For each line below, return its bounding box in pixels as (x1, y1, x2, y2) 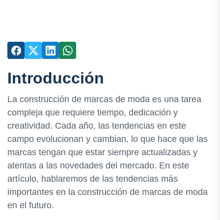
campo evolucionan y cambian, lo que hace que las (7, 134, 208, 144)
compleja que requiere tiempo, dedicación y (7, 108, 178, 118)
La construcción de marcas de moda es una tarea (7, 94, 201, 105)
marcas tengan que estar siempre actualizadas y (7, 147, 197, 158)
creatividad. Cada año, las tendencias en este (7, 121, 186, 131)
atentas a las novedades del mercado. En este (7, 161, 189, 171)
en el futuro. (7, 200, 54, 211)
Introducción (7, 69, 104, 87)
